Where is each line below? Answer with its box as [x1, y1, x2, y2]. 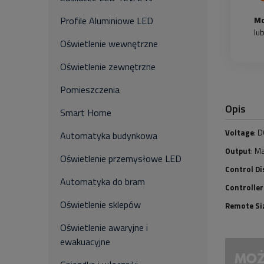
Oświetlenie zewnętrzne [60, 60, 156, 74]
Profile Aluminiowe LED [60, 14, 153, 28]
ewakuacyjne [60, 235, 110, 249]
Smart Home [60, 105, 111, 120]
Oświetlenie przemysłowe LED [60, 151, 181, 166]
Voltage [225, 126, 254, 138]
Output [225, 144, 251, 157]
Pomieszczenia [60, 82, 120, 97]
